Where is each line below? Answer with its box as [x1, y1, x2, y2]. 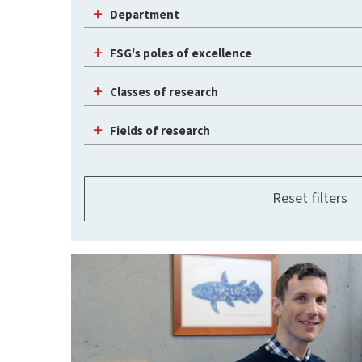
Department [110, 6, 179, 23]
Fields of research [110, 122, 210, 139]
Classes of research [110, 83, 218, 100]
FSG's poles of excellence [110, 44, 252, 61]
